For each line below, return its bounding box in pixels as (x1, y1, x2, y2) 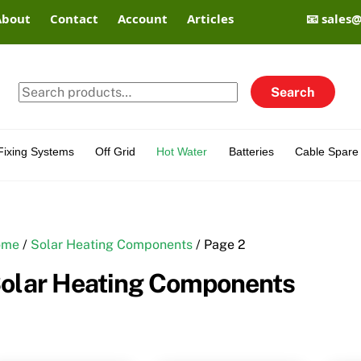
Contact (50, 10, 99, 27)
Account (118, 10, 168, 27)
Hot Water (156, 144, 208, 158)
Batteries (228, 144, 274, 158)
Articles (187, 10, 234, 27)
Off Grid (94, 144, 135, 158)
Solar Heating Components (31, 237, 193, 253)
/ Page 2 (193, 237, 247, 253)
